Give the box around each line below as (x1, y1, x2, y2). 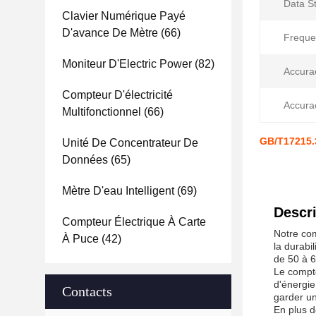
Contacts (62, 284, 112, 299)
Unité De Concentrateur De (62, 137, 198, 149)
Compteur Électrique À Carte (62, 216, 206, 228)
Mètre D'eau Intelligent (62, 185, 174, 197)
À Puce (62, 233, 99, 245)
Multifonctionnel (62, 106, 141, 118)
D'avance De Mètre (62, 27, 158, 39)
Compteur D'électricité (62, 89, 173, 101)
